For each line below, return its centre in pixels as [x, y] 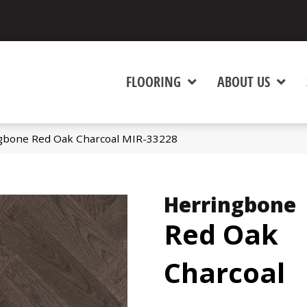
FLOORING [154, 82]
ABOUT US [244, 82]
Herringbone [230, 205]
